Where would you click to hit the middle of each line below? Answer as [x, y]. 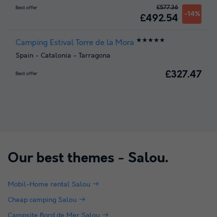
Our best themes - [68, 158]
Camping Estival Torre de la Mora [75, 43]
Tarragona [94, 55]
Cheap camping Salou [42, 200]
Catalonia [56, 55]
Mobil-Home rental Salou [49, 184]
